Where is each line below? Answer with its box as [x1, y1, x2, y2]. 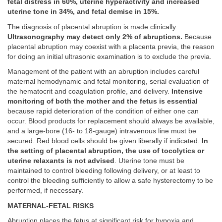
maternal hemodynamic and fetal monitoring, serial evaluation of [7, 78, 209, 86]
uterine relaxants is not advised [7, 157, 114, 165]
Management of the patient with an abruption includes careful [7, 68, 199, 76]
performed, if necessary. [7, 187, 83, 195]
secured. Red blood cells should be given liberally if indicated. [7, 137, 202, 145]
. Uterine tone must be [114, 157, 184, 165]
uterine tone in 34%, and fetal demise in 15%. [7, 8, 159, 16]
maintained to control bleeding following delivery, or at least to [7, 167, 200, 175]
